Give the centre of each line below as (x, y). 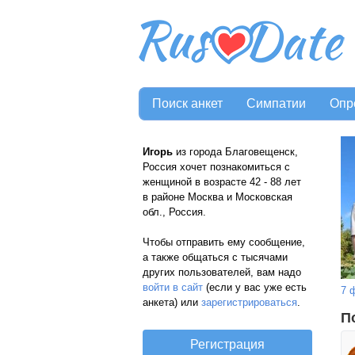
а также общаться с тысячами (215, 257)
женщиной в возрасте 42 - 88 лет (223, 182)
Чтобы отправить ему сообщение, (224, 242)
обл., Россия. (174, 212)
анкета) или (172, 302)
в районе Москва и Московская (218, 197)
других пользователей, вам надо (222, 272)
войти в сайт (173, 287)
